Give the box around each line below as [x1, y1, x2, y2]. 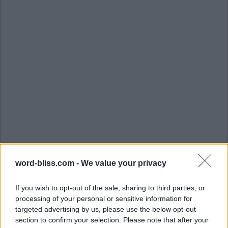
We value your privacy [81, 158, 166, 167]
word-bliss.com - [15, 158, 81, 167]
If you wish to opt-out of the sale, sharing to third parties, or [15, 183, 205, 192]
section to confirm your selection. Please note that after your [15, 215, 209, 224]
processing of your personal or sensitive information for [15, 194, 192, 203]
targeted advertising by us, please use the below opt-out [15, 205, 196, 213]
